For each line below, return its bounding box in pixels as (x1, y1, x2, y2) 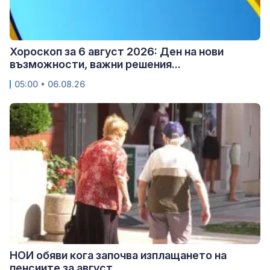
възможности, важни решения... (10, 58, 181, 71)
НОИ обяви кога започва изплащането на (10, 248, 227, 262)
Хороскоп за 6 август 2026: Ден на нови (10, 45, 224, 58)
